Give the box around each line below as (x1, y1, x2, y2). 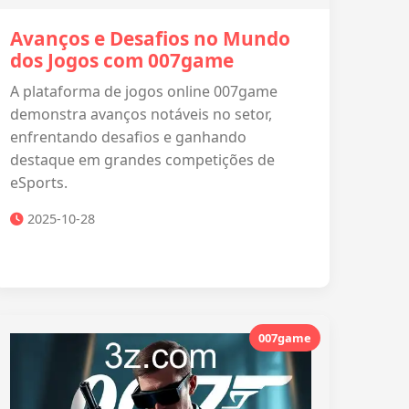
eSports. (10, 173, 68, 193)
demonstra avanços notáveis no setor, (10, 104, 272, 124)
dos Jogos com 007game (10, 47, 234, 73)
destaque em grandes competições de (10, 150, 275, 170)
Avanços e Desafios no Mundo (10, 26, 290, 51)
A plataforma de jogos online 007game (10, 81, 278, 101)
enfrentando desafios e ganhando (10, 127, 246, 147)
